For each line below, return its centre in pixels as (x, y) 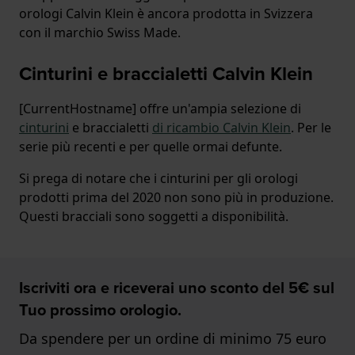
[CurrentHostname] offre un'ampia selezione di (160, 109)
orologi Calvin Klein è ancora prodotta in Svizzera (166, 14)
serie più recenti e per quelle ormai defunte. (151, 147)
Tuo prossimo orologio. (100, 310)
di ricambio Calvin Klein (221, 128)
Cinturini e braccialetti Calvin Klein (166, 74)
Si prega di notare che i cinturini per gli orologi (158, 179)
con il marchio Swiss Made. (100, 33)
